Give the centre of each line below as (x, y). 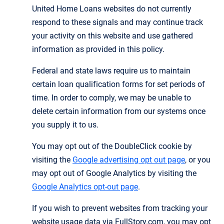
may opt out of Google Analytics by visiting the (114, 173)
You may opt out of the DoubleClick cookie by (112, 146)
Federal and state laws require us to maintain (111, 70)
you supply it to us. (65, 124)
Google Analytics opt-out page (85, 186)
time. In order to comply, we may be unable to (111, 97)
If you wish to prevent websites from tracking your (120, 208)
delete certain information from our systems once (119, 111)
